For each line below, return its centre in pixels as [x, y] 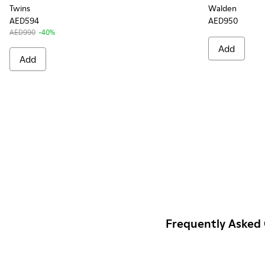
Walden [222, 8]
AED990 [22, 32]
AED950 [223, 21]
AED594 [24, 21]
